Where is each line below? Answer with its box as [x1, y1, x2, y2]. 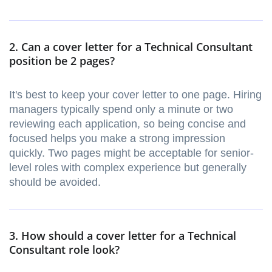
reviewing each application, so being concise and [9, 118, 246, 131]
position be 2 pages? [9, 53, 115, 69]
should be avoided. [9, 176, 101, 189]
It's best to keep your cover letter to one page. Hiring [9, 89, 262, 101]
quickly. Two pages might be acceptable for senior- [9, 147, 254, 160]
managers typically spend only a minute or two [9, 103, 233, 116]
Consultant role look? [9, 242, 120, 257]
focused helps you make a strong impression [9, 132, 225, 145]
